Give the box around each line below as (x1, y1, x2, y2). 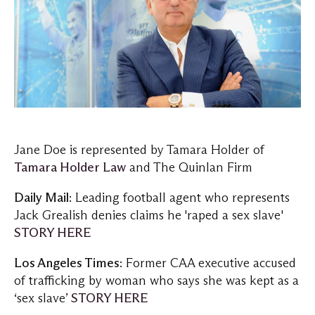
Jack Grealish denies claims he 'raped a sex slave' (14, 207, 283, 223)
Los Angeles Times (14, 255, 120, 271)
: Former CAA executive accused (120, 255, 296, 271)
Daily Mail (14, 190, 69, 205)
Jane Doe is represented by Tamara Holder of (14, 142, 264, 157)
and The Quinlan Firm (126, 160, 252, 175)
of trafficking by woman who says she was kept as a (14, 273, 299, 288)
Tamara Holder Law (14, 160, 126, 175)
